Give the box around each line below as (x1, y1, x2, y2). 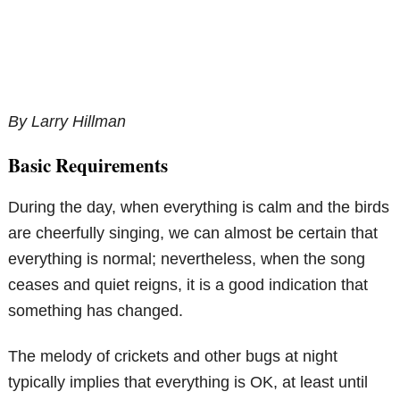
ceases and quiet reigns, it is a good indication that (8, 276, 369, 295)
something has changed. (8, 302, 184, 321)
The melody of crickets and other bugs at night (8, 347, 338, 366)
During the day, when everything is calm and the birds (8, 198, 390, 217)
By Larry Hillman (8, 112, 127, 131)
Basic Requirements (8, 152, 169, 179)
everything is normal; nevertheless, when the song (8, 250, 366, 269)
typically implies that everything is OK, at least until (8, 373, 369, 392)
